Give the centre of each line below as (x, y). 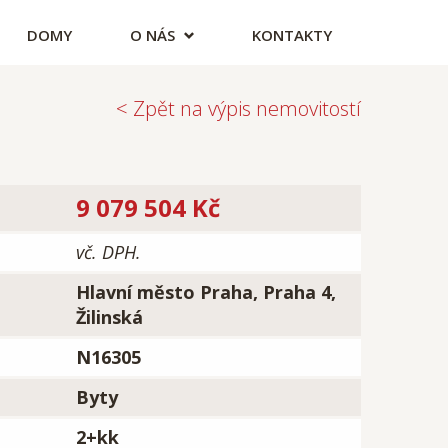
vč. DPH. (108, 252)
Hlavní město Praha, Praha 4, (206, 292)
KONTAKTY (292, 35)
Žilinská (109, 317)
